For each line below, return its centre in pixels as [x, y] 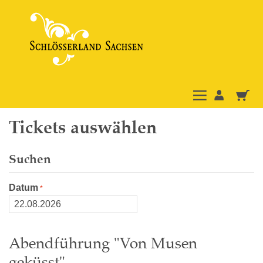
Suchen [30, 159]
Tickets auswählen [83, 127]
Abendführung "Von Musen [103, 243]
